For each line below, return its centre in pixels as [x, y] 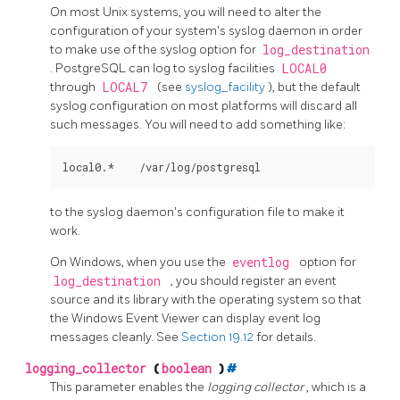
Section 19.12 [219, 337]
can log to [158, 68]
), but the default [314, 87]
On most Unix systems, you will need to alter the [186, 12]
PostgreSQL [92, 68]
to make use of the [105, 49]
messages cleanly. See [116, 337]
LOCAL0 [304, 68]
